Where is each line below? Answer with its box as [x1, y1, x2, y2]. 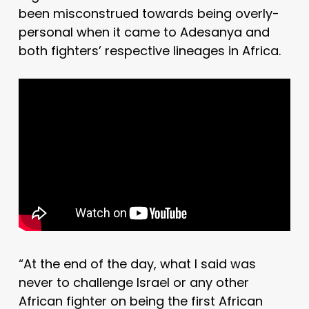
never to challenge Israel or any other [18, 273, 249, 291]
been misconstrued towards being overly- [18, 4, 279, 22]
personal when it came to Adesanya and [18, 23, 270, 41]
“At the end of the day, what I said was [18, 255, 256, 272]
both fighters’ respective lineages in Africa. [18, 41, 281, 59]
